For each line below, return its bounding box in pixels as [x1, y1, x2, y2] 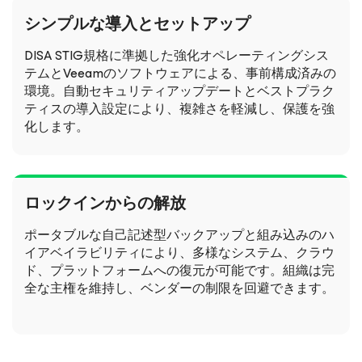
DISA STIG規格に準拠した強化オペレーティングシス [24, 44, 329, 67]
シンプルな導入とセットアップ [24, 11, 250, 38]
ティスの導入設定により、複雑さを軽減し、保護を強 [24, 98, 335, 120]
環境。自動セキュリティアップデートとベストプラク [24, 80, 335, 103]
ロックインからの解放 [24, 190, 186, 217]
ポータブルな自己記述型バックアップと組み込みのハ [24, 224, 335, 246]
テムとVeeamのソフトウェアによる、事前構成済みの [24, 62, 336, 85]
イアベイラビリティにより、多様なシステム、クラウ [24, 242, 335, 264]
